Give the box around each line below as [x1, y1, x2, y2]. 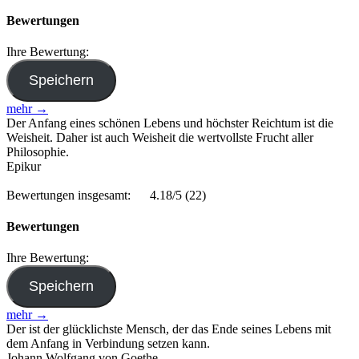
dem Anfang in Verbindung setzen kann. [6, 337, 210, 351]
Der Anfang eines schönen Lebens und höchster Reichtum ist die [6, 115, 333, 130]
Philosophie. [6, 144, 69, 159]
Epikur [6, 159, 41, 173]
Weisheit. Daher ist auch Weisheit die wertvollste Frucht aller [6, 130, 313, 144]
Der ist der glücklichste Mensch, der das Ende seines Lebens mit [6, 322, 331, 337]
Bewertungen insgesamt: [6, 188, 131, 202]
